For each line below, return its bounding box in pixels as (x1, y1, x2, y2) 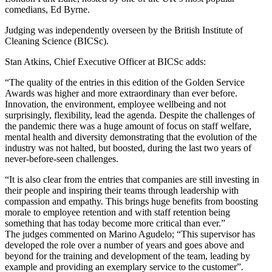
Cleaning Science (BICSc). (5, 35, 109, 46)
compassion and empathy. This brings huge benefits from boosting (5, 195, 258, 206)
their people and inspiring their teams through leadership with (5, 185, 239, 195)
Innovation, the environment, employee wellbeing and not (5, 98, 226, 109)
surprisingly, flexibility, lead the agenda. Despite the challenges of (5, 109, 255, 120)
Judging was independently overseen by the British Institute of (5, 24, 243, 35)
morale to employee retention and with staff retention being (5, 206, 230, 217)
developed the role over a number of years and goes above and (5, 239, 244, 250)
